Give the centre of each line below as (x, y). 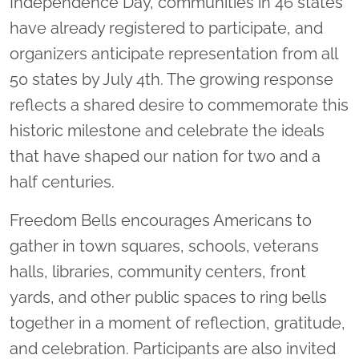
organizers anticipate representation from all (173, 54)
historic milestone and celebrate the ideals (167, 131)
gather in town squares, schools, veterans (164, 246)
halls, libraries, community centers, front (158, 272)
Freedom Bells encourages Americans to (161, 221)
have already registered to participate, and (166, 28)
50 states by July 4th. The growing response (171, 80)
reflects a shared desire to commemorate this (179, 105)
